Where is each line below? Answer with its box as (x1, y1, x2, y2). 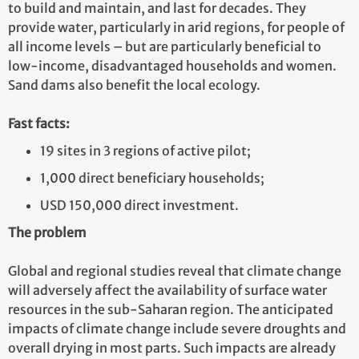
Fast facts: (8, 115, 70, 131)
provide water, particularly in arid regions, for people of (8, 19, 345, 35)
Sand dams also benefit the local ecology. (8, 77, 260, 93)
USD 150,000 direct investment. (40, 197, 239, 213)
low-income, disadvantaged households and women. (8, 58, 337, 74)
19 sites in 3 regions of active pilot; (40, 143, 251, 159)
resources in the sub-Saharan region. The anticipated (8, 301, 333, 317)
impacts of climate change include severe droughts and (8, 321, 346, 337)
